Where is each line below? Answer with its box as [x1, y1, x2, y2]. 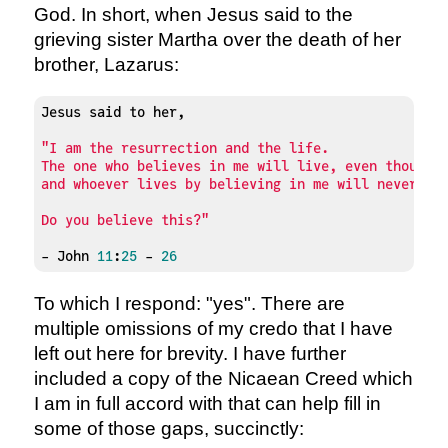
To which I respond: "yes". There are [33, 292, 345, 314]
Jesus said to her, [40, 103, 185, 120]
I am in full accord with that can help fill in [33, 392, 381, 414]
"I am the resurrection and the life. [40, 139, 337, 156]
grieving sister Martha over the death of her [33, 28, 401, 50]
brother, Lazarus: [33, 53, 179, 75]
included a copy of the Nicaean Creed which [33, 367, 413, 389]
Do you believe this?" [40, 211, 209, 228]
